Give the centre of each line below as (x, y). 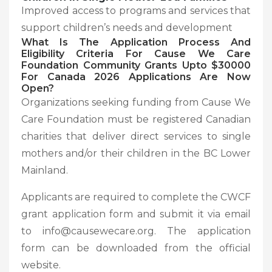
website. (41, 265)
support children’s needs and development (127, 27)
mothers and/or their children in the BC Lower (136, 153)
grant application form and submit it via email (136, 214)
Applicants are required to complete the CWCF (136, 197)
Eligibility (43, 53)
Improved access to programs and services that (136, 10)
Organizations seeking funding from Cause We (136, 102)
